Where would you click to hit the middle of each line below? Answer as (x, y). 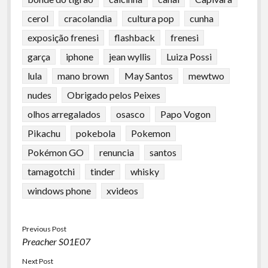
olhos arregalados (64, 114)
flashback (134, 37)
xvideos (122, 191)
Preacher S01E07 (56, 241)
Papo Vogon (185, 114)
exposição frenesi (63, 37)
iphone (79, 57)
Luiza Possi (189, 57)
